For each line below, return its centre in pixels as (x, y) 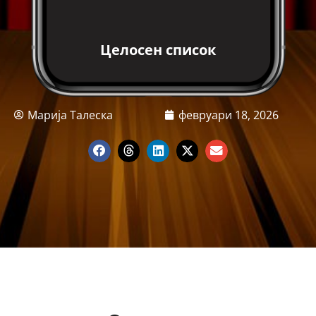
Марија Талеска (70, 115)
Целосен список (158, 50)
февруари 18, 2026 (229, 115)
